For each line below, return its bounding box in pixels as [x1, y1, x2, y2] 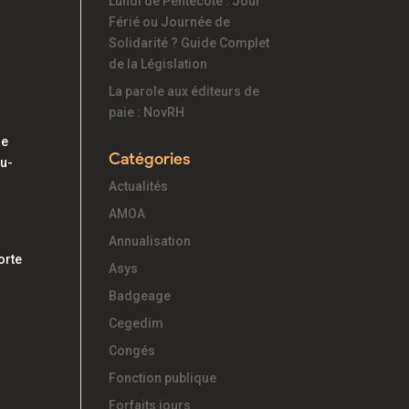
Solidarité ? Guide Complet [109, 36, 270, 50]
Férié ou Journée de [109, 15, 231, 29]
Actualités [109, 179, 169, 194]
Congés [109, 343, 156, 358]
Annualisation [109, 234, 192, 248]
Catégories [109, 149, 191, 169]
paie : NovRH [109, 105, 185, 120]
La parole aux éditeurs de [109, 84, 260, 99]
